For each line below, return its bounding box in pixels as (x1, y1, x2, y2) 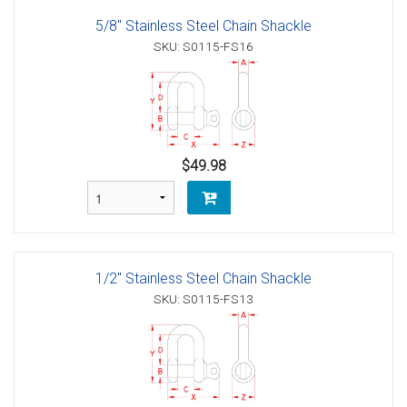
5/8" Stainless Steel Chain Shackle (95, 17, 312, 35)
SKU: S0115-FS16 (154, 39, 253, 55)
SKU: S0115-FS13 (154, 292, 253, 307)
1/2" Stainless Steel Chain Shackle (95, 270, 312, 288)
